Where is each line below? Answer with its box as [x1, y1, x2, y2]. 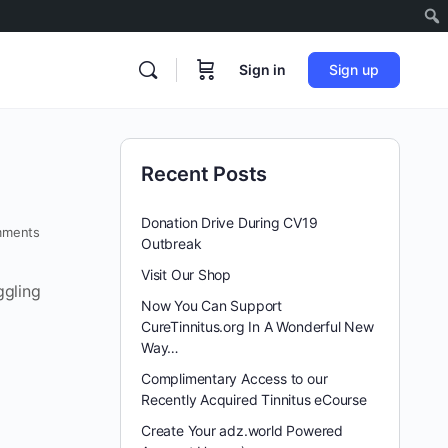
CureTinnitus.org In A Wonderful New [141, 318, 374, 335]
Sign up [329, 61, 379, 78]
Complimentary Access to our [141, 370, 328, 387]
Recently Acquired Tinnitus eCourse [141, 391, 367, 408]
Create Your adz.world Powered [141, 422, 343, 439]
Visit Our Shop [141, 266, 232, 283]
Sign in [239, 61, 286, 78]
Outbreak [141, 235, 202, 252]
